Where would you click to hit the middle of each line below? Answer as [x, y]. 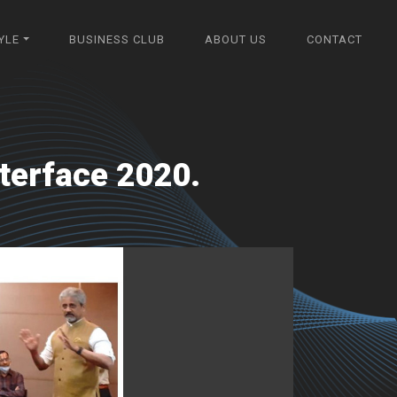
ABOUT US [236, 40]
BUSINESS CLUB [117, 40]
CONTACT [335, 40]
